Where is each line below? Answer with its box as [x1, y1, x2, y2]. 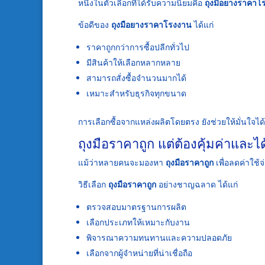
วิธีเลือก [78, 179, 108, 190]
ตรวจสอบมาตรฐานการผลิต [86, 201, 186, 213]
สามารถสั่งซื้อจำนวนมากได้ [86, 72, 186, 84]
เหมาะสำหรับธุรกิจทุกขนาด [86, 88, 186, 99]
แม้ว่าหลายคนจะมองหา [78, 157, 166, 169]
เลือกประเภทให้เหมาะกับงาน [86, 216, 190, 228]
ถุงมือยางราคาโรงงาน [111, 19, 192, 31]
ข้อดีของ [78, 19, 111, 31]
